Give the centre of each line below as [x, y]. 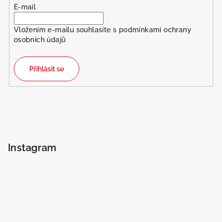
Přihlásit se [46, 69]
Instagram [32, 148]
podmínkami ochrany [155, 29]
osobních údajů [40, 39]
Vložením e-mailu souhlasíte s [66, 29]
